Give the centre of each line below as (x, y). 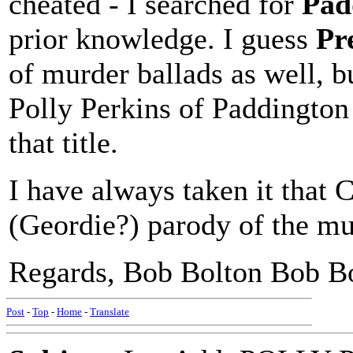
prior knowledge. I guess (162, 39)
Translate (110, 312)
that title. (63, 143)
